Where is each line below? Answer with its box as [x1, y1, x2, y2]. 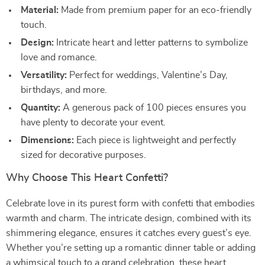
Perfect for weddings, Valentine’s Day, [67, 70, 228, 80]
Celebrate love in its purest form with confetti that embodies [6, 199, 255, 208]
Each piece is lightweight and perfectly [74, 135, 236, 145]
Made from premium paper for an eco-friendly [59, 5, 251, 15]
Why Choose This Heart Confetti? [6, 173, 168, 183]
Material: [21, 5, 59, 15]
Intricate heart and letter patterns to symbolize [54, 38, 248, 47]
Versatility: [21, 70, 67, 80]
